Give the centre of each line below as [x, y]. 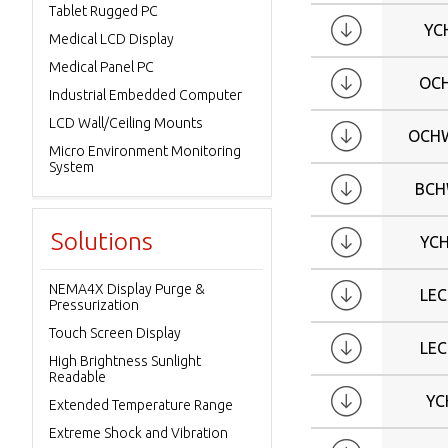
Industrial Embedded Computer [145, 95]
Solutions [102, 241]
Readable [77, 377]
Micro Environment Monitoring [145, 151]
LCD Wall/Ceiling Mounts [126, 123]
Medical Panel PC [101, 67]
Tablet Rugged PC [103, 11]
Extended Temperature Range [141, 405]
